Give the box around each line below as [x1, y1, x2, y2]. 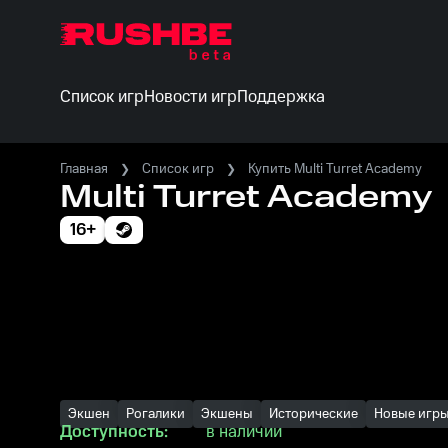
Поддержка [237, 85, 325, 109]
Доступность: [60, 420, 168, 444]
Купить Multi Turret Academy [248, 159, 422, 179]
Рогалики [126, 404, 185, 424]
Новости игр [144, 85, 237, 109]
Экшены [201, 404, 253, 424]
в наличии [206, 420, 282, 444]
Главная [60, 159, 108, 179]
